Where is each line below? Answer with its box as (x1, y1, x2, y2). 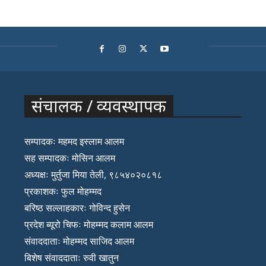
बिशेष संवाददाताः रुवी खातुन (24, 251, 119, 264)
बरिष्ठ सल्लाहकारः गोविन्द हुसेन (24, 201, 131, 214)
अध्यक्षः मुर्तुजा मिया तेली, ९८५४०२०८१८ (24, 167, 163, 181)
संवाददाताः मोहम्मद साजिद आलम (24, 234, 135, 248)
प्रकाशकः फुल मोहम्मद (24, 184, 102, 198)
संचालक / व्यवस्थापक (31, 94, 167, 117)
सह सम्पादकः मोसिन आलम (24, 151, 116, 164)
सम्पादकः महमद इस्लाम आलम (24, 134, 125, 148)
